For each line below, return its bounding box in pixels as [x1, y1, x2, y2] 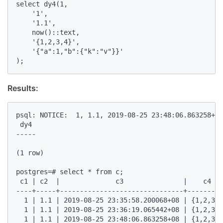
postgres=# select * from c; [16, 167, 131, 176]
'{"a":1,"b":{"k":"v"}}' [16, 47, 131, 55]
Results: [7, 83, 38, 93]
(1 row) [16, 148, 52, 157]
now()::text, [16, 28, 92, 36]
